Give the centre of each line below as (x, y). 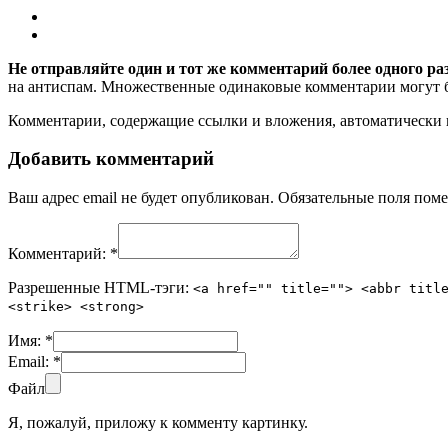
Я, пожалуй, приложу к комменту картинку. (158, 423)
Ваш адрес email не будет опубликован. (141, 198)
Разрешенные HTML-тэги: (100, 288)
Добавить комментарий (111, 159)
